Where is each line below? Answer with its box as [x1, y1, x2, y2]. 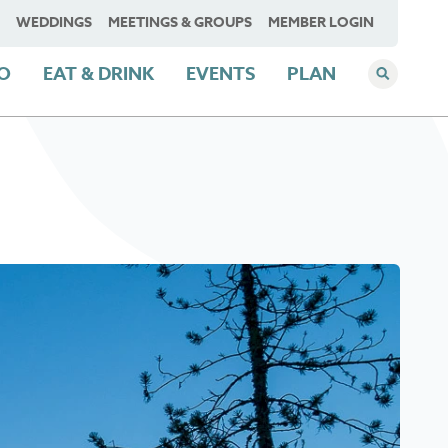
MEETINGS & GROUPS [108, 12, 252, 33]
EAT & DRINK [43, 61, 154, 87]
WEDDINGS [16, 12, 92, 33]
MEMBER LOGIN [268, 12, 374, 33]
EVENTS [186, 61, 255, 87]
